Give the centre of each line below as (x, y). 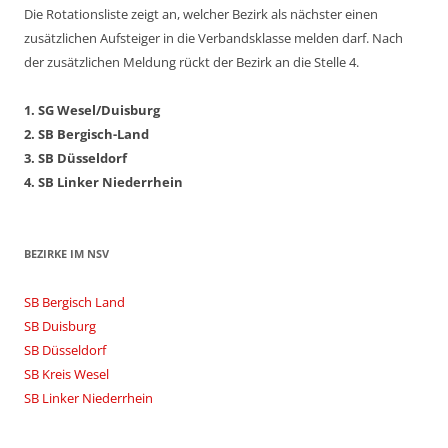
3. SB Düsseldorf (75, 158)
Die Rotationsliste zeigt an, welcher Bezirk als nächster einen (201, 14)
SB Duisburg (60, 326)
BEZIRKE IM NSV (66, 254)
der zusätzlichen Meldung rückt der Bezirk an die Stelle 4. (191, 62)
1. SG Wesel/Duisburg (92, 110)
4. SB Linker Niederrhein (103, 182)
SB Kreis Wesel (66, 374)
